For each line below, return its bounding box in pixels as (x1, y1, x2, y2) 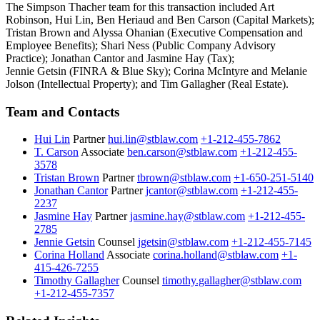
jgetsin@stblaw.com (138, 236, 229, 249)
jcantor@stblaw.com (146, 184, 238, 197)
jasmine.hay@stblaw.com (130, 210, 245, 223)
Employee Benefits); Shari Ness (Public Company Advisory (6, 39, 276, 51)
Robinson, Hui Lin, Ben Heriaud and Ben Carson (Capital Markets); (6, 13, 314, 26)
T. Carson (34, 146, 79, 159)
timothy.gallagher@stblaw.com (162, 274, 301, 287)
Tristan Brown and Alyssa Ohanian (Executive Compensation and (6, 26, 303, 39)
